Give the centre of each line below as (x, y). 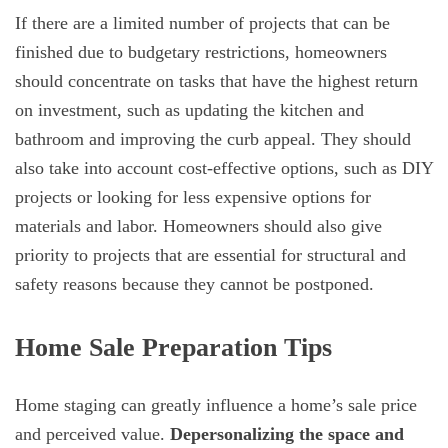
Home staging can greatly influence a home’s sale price (216, 405)
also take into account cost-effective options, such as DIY (224, 168)
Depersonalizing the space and (287, 434)
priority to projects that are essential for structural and (210, 255)
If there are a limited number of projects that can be (202, 23)
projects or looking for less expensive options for (193, 197)
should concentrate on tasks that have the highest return (216, 81)
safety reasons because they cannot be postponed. (197, 284)
